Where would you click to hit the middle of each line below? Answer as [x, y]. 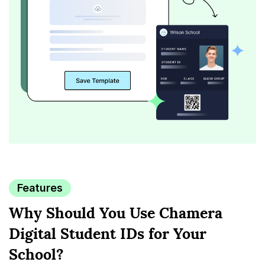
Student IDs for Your [133, 233]
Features [40, 188]
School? [36, 254]
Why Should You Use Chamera [116, 213]
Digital [35, 233]
